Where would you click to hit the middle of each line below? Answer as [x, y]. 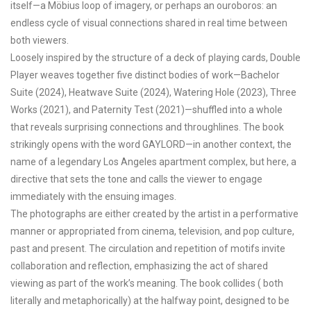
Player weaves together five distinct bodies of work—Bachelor [145, 75]
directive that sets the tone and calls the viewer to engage [136, 179]
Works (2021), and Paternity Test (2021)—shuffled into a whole [146, 110]
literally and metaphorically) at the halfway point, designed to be [150, 301]
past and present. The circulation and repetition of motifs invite [148, 249]
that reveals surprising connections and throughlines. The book [147, 127]
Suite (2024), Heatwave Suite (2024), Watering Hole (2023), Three [153, 92]
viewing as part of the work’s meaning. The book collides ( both [147, 283]
